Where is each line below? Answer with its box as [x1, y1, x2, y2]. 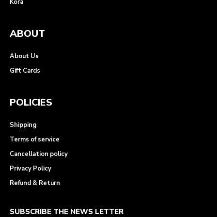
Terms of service [10, 135, 60, 144]
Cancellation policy [10, 150, 68, 159]
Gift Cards [10, 66, 40, 76]
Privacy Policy [10, 164, 51, 173]
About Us [10, 52, 39, 61]
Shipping [10, 121, 36, 130]
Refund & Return [10, 179, 60, 188]
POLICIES [10, 96, 52, 109]
